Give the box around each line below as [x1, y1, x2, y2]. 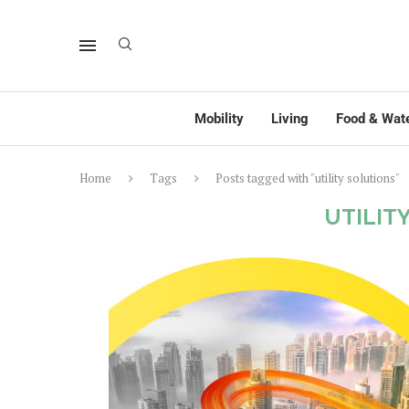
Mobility [194, 110, 244, 127]
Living [271, 110, 309, 127]
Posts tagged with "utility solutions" [215, 170, 400, 186]
